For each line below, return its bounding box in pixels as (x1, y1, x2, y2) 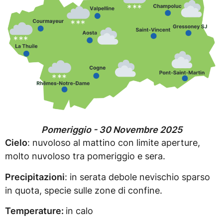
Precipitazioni (5, 171, 65, 182)
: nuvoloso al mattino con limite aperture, (27, 137, 200, 148)
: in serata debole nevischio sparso (65, 171, 210, 182)
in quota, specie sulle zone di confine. (5, 185, 162, 196)
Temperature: (5, 206, 66, 217)
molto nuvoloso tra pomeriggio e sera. (5, 151, 165, 162)
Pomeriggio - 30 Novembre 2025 (41, 124, 182, 135)
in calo (66, 206, 93, 217)
